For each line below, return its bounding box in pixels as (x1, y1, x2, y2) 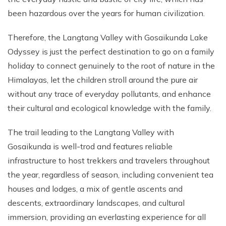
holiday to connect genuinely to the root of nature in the (8, 61, 215, 71)
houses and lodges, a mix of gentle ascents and (8, 184, 183, 194)
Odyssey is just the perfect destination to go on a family (8, 46, 214, 56)
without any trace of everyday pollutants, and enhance (8, 89, 211, 99)
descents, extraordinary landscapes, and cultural (8, 198, 185, 208)
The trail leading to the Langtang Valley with (8, 127, 174, 137)
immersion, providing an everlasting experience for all (8, 212, 206, 222)
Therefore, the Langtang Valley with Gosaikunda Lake (8, 32, 208, 42)
